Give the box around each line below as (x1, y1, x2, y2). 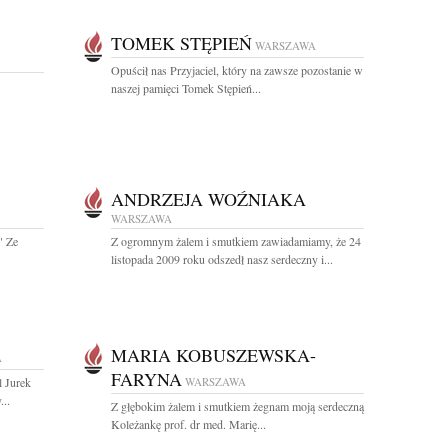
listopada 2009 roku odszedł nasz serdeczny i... (111, 251, 333, 267)
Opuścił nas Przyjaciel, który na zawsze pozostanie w (111, 62, 363, 78)
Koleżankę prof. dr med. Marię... (111, 416, 266, 432)
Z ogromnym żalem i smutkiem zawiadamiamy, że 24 (111, 233, 361, 249)
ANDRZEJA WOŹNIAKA (111, 187, 306, 211)
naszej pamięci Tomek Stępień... (111, 80, 261, 96)
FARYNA (111, 367, 182, 391)
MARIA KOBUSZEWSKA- (111, 343, 316, 367)
